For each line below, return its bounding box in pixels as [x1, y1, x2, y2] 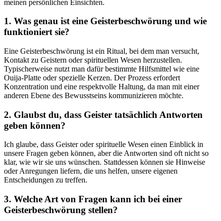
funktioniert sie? [4, 27, 70, 37]
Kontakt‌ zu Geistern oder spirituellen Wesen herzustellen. [4, 55, 182, 64]
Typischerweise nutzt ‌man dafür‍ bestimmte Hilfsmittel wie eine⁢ [4, 64, 199, 73]
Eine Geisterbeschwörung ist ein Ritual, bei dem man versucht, [4, 46, 199, 55]
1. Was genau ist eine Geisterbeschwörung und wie [4, 16, 207, 27]
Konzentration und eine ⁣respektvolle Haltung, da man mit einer [4, 82, 199, 91]
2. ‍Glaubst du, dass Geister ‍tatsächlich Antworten [4, 109, 203, 120]
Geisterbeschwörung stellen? [4, 205, 118, 216]
